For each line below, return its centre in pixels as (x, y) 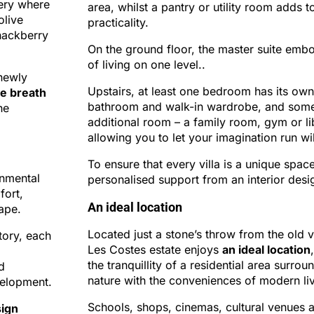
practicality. (118, 22)
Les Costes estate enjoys (155, 250)
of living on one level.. (146, 64)
